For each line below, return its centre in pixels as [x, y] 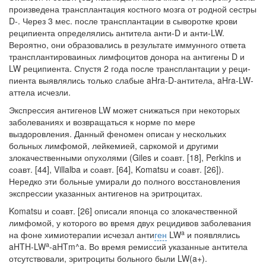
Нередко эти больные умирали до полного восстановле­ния [125, 181]
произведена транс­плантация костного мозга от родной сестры [133, 9]
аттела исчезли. [40, 92]
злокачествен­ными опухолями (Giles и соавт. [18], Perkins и [125, 157]
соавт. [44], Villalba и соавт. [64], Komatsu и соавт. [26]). [116, 169]
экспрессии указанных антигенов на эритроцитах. [106, 193]
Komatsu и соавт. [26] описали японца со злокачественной [123, 211]
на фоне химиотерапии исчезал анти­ [82, 235]
